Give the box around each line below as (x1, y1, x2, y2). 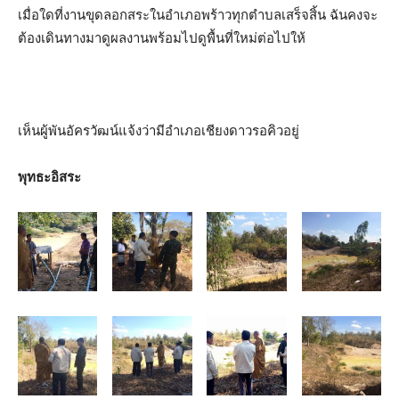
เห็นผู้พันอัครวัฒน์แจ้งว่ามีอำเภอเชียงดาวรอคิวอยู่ (18, 122, 299, 139)
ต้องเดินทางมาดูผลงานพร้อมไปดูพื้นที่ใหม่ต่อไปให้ (18, 29, 305, 46)
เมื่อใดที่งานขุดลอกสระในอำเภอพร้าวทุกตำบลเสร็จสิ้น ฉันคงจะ (18, 6, 378, 23)
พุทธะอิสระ (18, 168, 81, 185)
